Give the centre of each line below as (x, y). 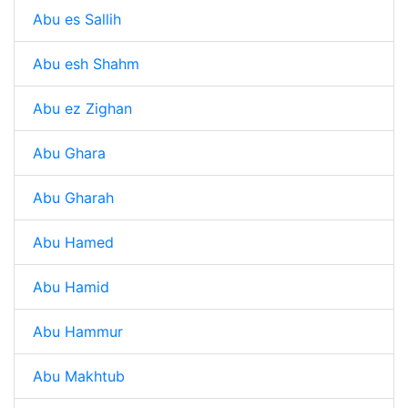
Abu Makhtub (79, 376)
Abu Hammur (78, 331)
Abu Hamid (71, 287)
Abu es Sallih (77, 19)
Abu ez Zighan (82, 108)
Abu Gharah (73, 198)
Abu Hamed (73, 242)
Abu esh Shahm (86, 64)
